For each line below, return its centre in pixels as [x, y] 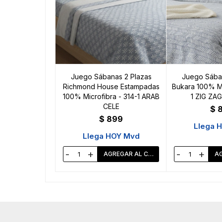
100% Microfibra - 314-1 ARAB [111, 97]
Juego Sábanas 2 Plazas [111, 77]
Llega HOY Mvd [111, 136]
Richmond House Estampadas [111, 87]
